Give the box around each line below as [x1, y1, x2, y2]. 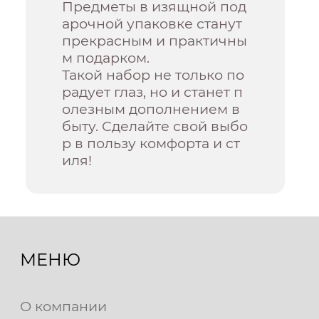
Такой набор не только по [62, 66, 245, 84]
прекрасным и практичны [62, 32, 248, 50]
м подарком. [62, 49, 150, 67]
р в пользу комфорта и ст [62, 135, 241, 152]
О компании [20, 298, 107, 315]
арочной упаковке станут [62, 15, 243, 33]
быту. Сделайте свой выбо [62, 117, 249, 135]
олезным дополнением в [62, 100, 241, 118]
